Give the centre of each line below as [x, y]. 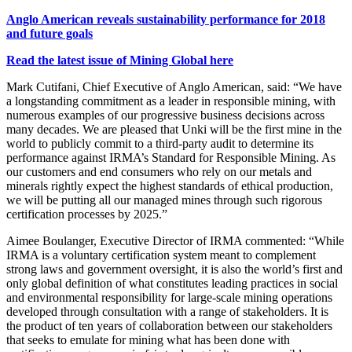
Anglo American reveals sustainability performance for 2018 [166, 19]
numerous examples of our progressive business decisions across [165, 115]
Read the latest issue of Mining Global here [120, 60]
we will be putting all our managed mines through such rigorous [164, 200]
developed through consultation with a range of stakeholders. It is [167, 311]
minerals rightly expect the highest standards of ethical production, [170, 185]
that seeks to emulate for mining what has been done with [148, 339]
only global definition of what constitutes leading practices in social [172, 283]
